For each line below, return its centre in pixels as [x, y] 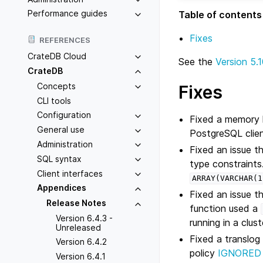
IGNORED [240, 253]
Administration [65, 144]
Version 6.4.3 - [84, 218]
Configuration [64, 115]
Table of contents [220, 14]
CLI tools [54, 100]
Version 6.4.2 [81, 241]
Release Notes [76, 203]
